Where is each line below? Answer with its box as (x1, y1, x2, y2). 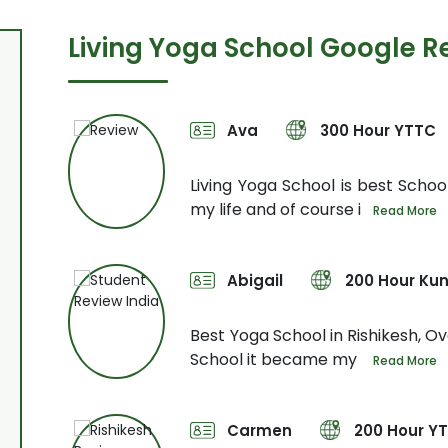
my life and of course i (190, 198, 362, 222)
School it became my (190, 348, 362, 372)
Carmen (227, 420, 293, 442)
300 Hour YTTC (320, 120, 437, 142)
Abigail (227, 270, 284, 292)
